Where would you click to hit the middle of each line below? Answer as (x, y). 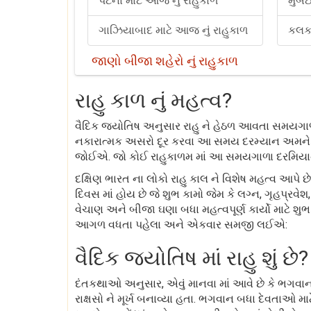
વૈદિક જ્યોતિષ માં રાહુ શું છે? (192, 258)
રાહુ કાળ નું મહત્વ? (153, 100)
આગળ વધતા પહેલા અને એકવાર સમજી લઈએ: (181, 225)
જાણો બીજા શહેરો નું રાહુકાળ (165, 61)
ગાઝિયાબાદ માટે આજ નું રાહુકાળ (173, 30)
